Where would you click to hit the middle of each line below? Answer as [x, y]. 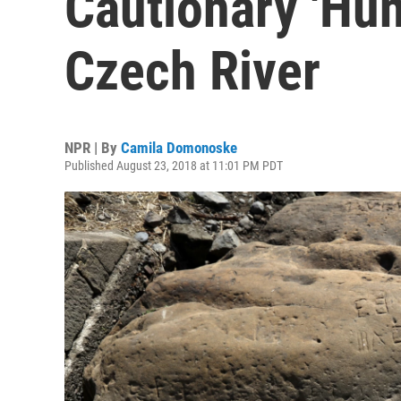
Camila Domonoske [179, 148]
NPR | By [93, 148]
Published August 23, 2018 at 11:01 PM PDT [174, 166]
